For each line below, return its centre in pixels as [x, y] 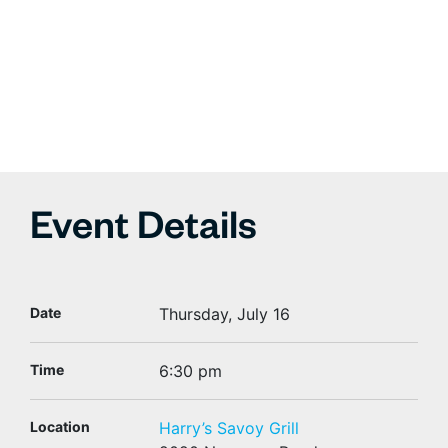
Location [60, 427]
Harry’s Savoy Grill [229, 428]
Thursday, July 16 [225, 314]
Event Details [143, 233]
